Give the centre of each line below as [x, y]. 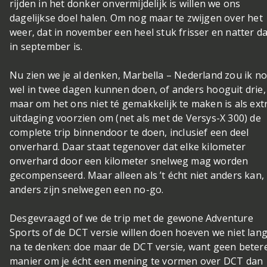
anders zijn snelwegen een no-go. [87, 189]
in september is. [47, 46]
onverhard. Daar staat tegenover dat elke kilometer [128, 146]
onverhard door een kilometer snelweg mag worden [129, 161]
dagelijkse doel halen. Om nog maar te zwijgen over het [136, 18]
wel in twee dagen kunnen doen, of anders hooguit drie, [138, 89]
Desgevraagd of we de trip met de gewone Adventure [131, 218]
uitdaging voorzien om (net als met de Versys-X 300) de [135, 118]
